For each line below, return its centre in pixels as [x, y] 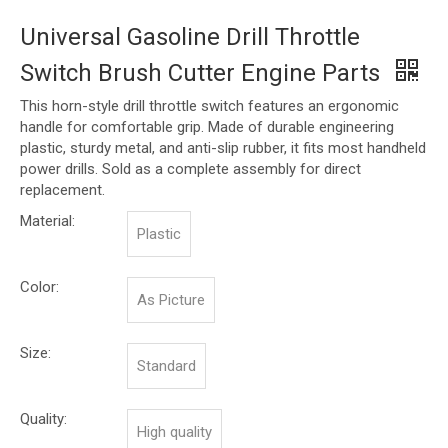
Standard [166, 366]
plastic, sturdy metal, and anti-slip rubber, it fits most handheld [223, 148]
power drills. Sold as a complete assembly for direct [190, 169]
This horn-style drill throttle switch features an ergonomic [209, 106]
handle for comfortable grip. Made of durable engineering [207, 127]
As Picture [171, 300]
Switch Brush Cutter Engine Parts [203, 73]
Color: [39, 287]
